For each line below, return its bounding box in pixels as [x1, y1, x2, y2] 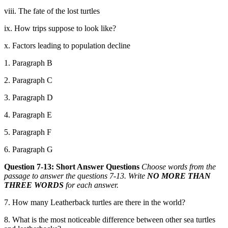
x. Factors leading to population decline [4, 41, 130, 50]
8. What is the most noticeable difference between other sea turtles [4, 215, 215, 224]
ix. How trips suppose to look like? [4, 24, 116, 33]
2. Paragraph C [4, 76, 52, 84]
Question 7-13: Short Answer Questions [4, 162, 139, 171]
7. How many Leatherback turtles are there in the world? [4, 198, 185, 207]
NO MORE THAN [147, 172, 211, 180]
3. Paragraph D [4, 93, 53, 102]
